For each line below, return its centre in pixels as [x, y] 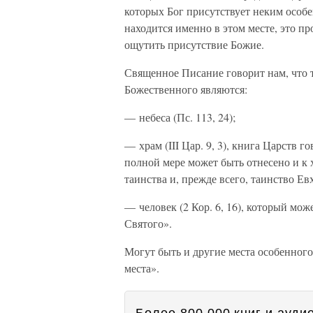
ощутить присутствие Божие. [194, 44]
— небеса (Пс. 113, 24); [180, 117]
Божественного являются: [186, 89]
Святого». [148, 223]
